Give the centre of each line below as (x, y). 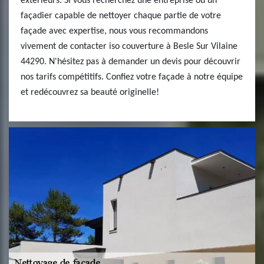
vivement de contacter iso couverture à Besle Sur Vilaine (129, 47)
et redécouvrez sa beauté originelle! (90, 93)
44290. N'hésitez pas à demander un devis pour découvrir (131, 62)
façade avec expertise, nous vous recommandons (114, 31)
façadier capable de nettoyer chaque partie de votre (121, 16)
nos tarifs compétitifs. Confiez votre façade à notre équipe (132, 77)
